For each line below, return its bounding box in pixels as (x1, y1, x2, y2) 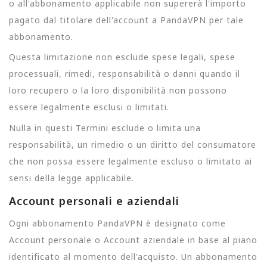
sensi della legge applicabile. (9, 172, 134, 184)
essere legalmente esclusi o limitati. (9, 101, 169, 113)
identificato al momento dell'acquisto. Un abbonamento (9, 251, 257, 262)
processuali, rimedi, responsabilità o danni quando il (9, 68, 240, 80)
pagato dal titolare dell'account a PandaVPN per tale (9, 14, 244, 26)
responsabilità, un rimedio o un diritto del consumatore (9, 138, 256, 150)
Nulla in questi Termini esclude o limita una (9, 122, 201, 133)
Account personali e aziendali (9, 193, 179, 208)
